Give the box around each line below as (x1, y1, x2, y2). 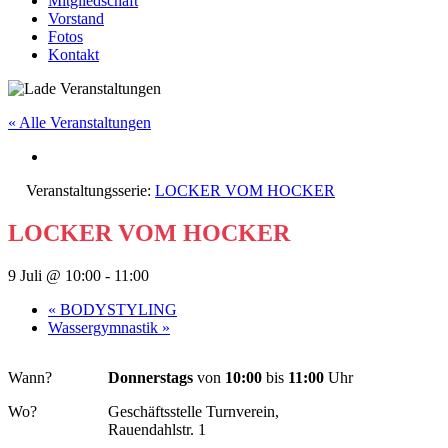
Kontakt (48, 46, 99, 63)
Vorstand (48, 10, 104, 27)
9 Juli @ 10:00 (8, 266, 101, 284)
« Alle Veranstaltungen (8, 114, 151, 131)
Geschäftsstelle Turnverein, (108, 402, 279, 420)
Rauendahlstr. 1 (108, 420, 206, 438)
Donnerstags (108, 368, 193, 386)
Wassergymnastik (48, 318, 162, 336)
